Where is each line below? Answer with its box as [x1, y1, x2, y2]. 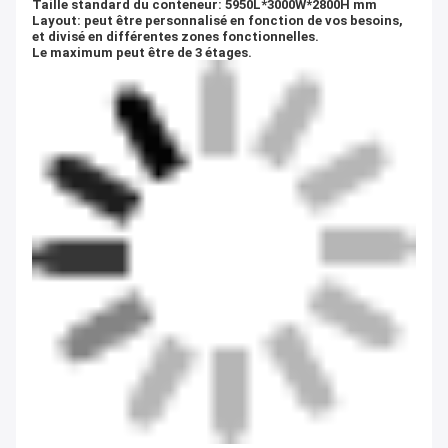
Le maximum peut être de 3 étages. [32, 44, 252, 60]
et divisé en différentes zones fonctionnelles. [32, 28, 319, 44]
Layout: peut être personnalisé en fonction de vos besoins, [32, 12, 403, 28]
